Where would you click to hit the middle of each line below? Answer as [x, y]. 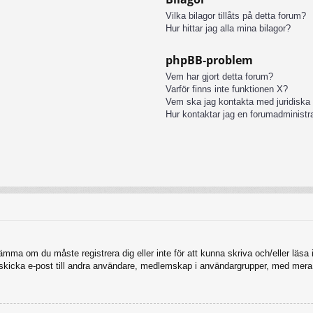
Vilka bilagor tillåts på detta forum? [236, 15]
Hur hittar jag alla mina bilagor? [228, 28]
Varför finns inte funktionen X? [227, 89]
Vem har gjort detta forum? [219, 76]
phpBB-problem [209, 60]
